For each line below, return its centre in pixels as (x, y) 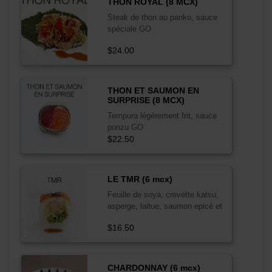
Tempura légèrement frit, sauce (162, 115)
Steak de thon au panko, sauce (162, 17)
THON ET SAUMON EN (153, 90)
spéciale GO (129, 29)
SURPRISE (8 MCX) (146, 100)
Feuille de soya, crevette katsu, (163, 194)
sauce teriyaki (132, 217)
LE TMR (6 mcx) (140, 179)
